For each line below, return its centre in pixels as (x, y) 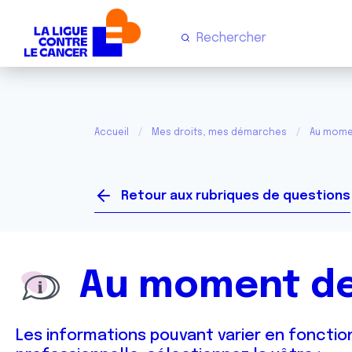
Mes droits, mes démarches (219, 133)
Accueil (112, 133)
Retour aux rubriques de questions (236, 196)
